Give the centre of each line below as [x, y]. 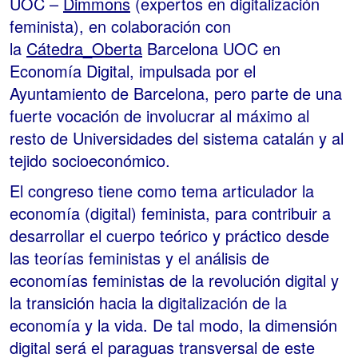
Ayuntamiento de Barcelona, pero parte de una [176, 93]
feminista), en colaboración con [120, 26]
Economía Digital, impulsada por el [133, 71]
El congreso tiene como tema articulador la [162, 191]
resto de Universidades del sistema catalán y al [177, 138]
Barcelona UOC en [211, 49]
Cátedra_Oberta [84, 49]
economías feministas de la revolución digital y [174, 280]
